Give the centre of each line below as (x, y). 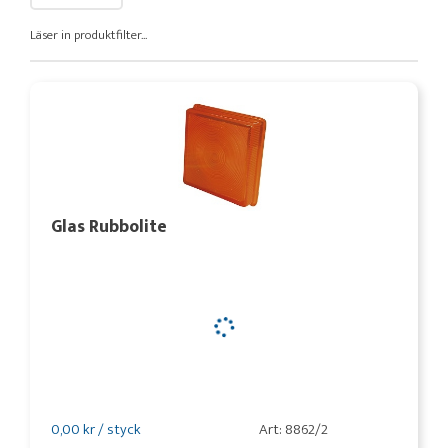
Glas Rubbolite (109, 226)
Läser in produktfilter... (88, 35)
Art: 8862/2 (293, 429)
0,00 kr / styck (96, 429)
